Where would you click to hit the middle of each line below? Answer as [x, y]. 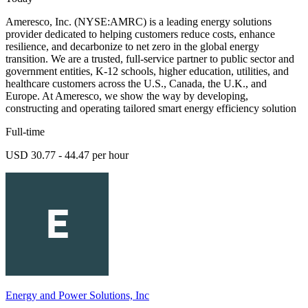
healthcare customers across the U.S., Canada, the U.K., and [136, 83]
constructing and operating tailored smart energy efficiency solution [151, 108]
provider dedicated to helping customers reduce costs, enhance [140, 34]
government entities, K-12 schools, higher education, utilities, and [147, 71]
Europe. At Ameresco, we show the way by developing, [127, 96]
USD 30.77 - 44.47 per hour [67, 155]
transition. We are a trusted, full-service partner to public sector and [150, 58]
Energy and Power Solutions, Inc [77, 295]
